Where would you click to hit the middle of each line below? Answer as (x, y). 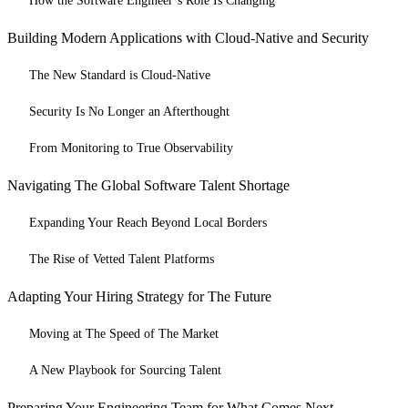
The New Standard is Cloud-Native (120, 75)
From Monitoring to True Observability (131, 148)
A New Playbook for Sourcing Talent (125, 370)
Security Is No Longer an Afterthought (129, 112)
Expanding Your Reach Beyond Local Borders (148, 223)
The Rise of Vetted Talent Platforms (122, 259)
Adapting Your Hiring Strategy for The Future (139, 297)
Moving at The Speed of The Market (124, 334)
